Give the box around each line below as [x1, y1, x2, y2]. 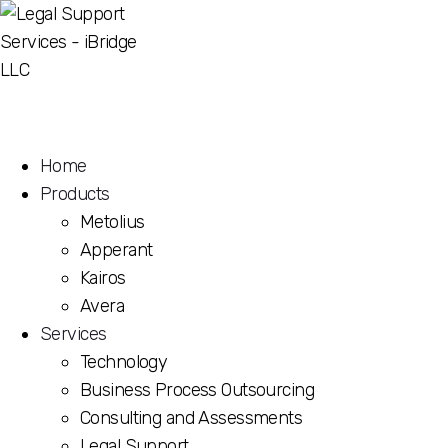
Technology [80, 351, 168, 373]
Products [40, 183, 110, 205]
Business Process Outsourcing [80, 379, 315, 401]
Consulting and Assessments [80, 407, 303, 429]
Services [40, 323, 107, 345]
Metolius [80, 211, 145, 233]
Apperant [80, 239, 153, 261]
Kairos [80, 267, 126, 289]
